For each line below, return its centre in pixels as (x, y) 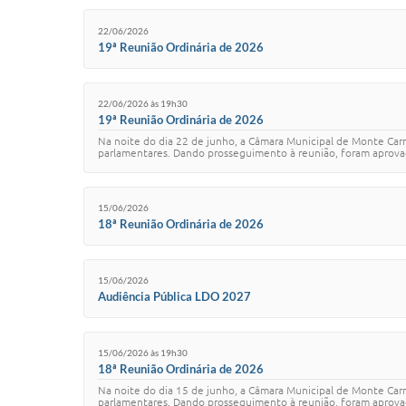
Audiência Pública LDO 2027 (174, 296)
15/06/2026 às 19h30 (143, 353)
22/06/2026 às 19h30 (143, 104)
